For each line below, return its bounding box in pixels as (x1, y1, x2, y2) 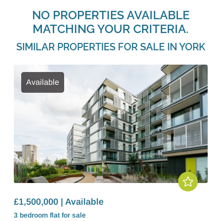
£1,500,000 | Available (13, 197, 104, 207)
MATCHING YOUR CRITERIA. (33, 22, 188, 36)
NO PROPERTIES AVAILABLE (32, 8, 189, 22)
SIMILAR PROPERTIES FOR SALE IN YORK (16, 41, 205, 53)
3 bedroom (13, 211, 50, 219)
